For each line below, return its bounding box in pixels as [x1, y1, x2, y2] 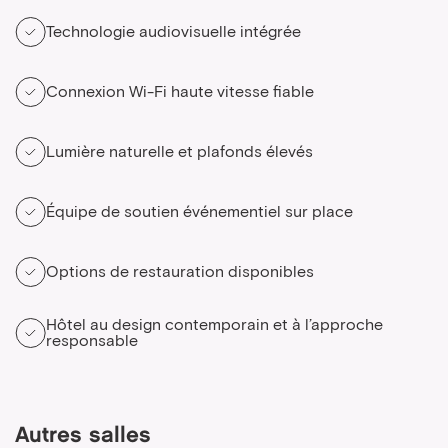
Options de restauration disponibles [46, 264, 314, 280]
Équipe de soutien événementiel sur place [46, 204, 353, 220]
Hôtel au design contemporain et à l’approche [46, 317, 383, 333]
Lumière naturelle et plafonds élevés [46, 144, 313, 160]
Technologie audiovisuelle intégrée [46, 24, 301, 40]
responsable [46, 333, 138, 349]
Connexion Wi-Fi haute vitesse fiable [46, 84, 314, 100]
